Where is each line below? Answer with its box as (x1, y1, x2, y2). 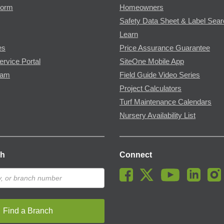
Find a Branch (3, 206, 53, 215)
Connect (119, 150, 152, 159)
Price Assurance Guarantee (119, 43, 210, 52)
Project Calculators (119, 84, 181, 92)
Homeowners (119, 3, 163, 11)
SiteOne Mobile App (119, 57, 184, 65)
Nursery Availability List (119, 111, 195, 119)
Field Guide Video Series (119, 70, 200, 79)
